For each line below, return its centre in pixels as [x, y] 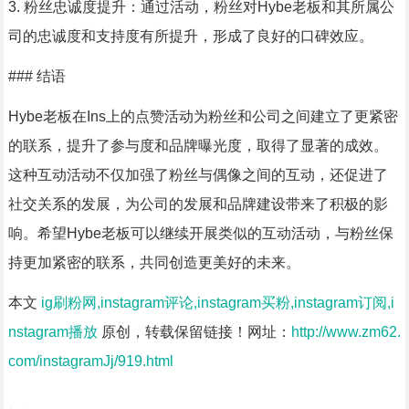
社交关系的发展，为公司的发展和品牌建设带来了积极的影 [198, 204]
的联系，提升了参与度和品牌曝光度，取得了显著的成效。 [198, 146]
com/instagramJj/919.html [90, 361]
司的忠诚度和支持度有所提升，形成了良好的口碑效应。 [190, 36]
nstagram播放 [52, 332]
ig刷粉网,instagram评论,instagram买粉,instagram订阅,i [217, 303]
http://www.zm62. [346, 332]
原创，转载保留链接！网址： [194, 332]
